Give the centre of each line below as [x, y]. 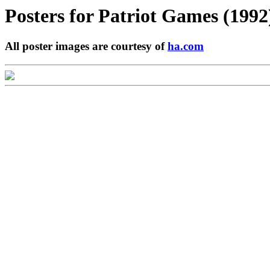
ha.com [186, 46]
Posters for [52, 16]
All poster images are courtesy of [86, 46]
